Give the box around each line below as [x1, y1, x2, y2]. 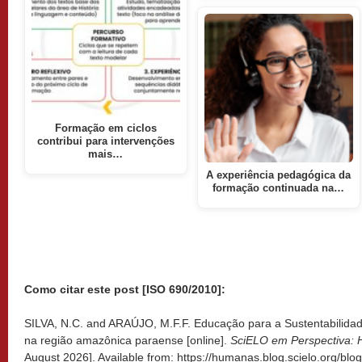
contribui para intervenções [36, 136, 175, 148]
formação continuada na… [213, 182, 345, 194]
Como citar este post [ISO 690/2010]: [24, 283, 225, 297]
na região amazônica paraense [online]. [24, 334, 230, 347]
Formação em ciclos [54, 123, 157, 135]
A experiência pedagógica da [206, 169, 351, 181]
